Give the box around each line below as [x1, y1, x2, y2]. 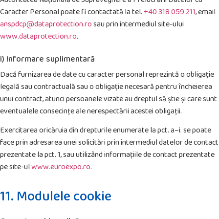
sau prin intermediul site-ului [92, 18, 184, 30]
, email [196, 5, 216, 18]
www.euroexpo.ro [31, 161, 90, 174]
